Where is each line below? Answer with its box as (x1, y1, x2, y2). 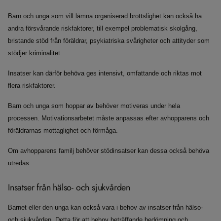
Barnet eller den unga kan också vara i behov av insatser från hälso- (8, 204, 203, 211)
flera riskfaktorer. (8, 82, 56, 89)
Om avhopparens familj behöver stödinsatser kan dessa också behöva (8, 147, 209, 154)
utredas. (8, 160, 31, 167)
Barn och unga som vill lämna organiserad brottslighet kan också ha (8, 13, 202, 20)
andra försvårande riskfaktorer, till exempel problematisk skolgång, (8, 25, 197, 32)
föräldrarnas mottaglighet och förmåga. (8, 127, 118, 134)
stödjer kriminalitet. (8, 50, 62, 57)
